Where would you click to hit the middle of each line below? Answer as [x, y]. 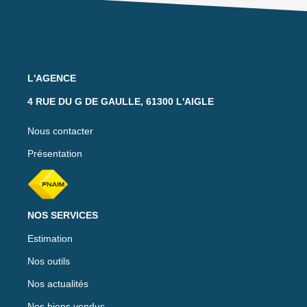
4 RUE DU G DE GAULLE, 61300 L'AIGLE [121, 101]
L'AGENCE [52, 78]
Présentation [55, 153]
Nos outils [49, 261]
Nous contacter [60, 131]
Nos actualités [58, 283]
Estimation [50, 238]
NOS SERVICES [63, 215]
